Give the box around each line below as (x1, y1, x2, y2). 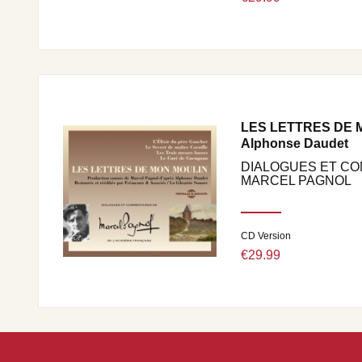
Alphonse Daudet (241, 137, 348, 150)
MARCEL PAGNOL (241, 174, 351, 187)
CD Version (241, 230, 291, 242)
